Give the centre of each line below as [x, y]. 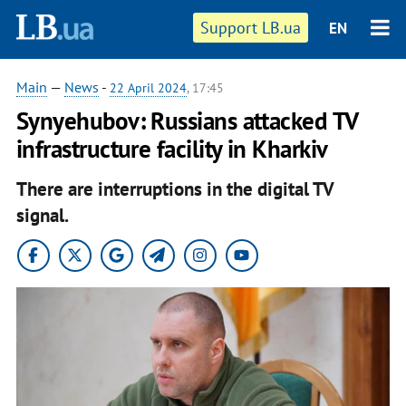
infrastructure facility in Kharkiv [172, 149]
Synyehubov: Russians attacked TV [187, 121]
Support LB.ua [251, 28]
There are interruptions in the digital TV [174, 188]
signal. [42, 215]
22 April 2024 [148, 88]
